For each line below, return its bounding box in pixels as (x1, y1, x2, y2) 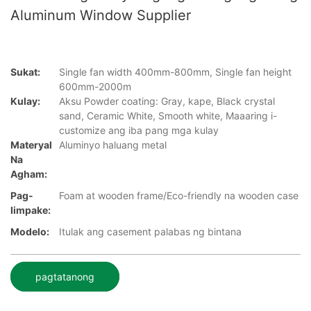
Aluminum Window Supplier (10, 7, 191, 24)
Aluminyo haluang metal (59, 139, 167, 151)
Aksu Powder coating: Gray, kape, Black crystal (59, 95, 275, 108)
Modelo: (10, 226, 49, 238)
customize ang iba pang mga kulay (59, 124, 219, 137)
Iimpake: (10, 204, 51, 217)
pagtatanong (35, 270, 94, 283)
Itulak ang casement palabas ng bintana (59, 226, 242, 238)
